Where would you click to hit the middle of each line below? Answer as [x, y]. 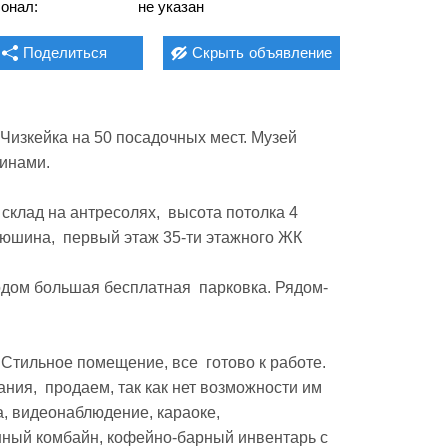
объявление [290, 52]
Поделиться [64, 52]
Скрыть [217, 52]
